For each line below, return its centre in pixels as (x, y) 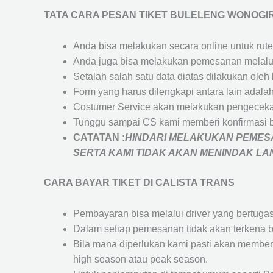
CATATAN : (99, 138)
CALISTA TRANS (195, 183)
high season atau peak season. (140, 259)
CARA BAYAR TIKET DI (100, 183)
